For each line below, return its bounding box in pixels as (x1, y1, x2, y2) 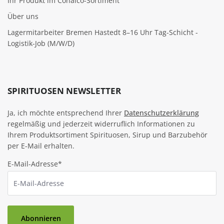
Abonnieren (20, 213, 61, 223)
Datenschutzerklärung (124, 108, 199, 118)
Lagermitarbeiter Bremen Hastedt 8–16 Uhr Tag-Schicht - (7, 27, 198, 37)
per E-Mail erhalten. (7, 141, 74, 151)
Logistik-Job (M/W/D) (7, 38, 74, 48)
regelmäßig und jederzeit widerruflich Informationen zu (7, 119, 195, 129)
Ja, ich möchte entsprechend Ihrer (7, 108, 124, 118)
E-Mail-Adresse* (7, 159, 62, 169)
